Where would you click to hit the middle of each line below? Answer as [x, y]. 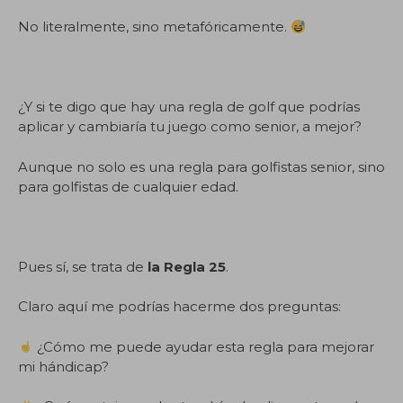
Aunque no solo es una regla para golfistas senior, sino [201, 166]
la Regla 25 [187, 266]
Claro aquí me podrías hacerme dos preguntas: [179, 306]
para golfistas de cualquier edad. [128, 186]
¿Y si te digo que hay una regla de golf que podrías [189, 107]
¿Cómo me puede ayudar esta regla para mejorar [204, 346]
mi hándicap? [63, 366]
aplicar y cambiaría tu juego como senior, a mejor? [190, 126]
